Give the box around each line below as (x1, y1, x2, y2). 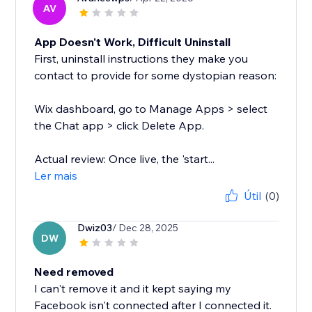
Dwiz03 (77, 221, 113, 235)
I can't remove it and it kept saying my (34, 281, 232, 296)
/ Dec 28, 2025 (112, 221, 179, 235)
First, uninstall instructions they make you (34, 52, 249, 66)
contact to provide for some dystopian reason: (34, 68, 277, 83)
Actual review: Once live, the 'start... (34, 152, 215, 166)
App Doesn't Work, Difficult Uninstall (34, 35, 231, 49)
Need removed (34, 265, 114, 279)
